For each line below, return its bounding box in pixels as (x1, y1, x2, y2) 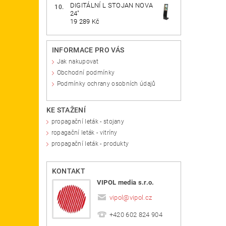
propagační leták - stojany (51, 118, 125, 126)
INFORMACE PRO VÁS (51, 46, 125, 54)
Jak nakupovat (56, 58, 98, 66)
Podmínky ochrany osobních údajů (56, 80, 156, 88)
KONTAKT (51, 167, 86, 176)
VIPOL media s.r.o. (96, 179, 154, 187)
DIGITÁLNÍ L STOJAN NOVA (70, 2, 153, 10)
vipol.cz (129, 193, 152, 201)
